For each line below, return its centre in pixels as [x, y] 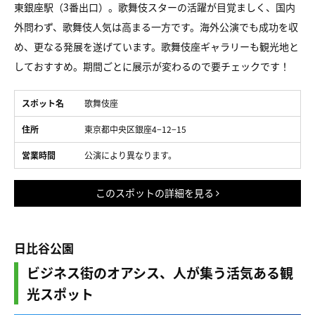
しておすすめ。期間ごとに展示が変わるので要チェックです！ [152, 66]
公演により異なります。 [130, 155]
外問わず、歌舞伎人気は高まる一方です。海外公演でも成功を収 [156, 26]
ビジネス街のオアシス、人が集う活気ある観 [160, 272]
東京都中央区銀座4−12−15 [135, 129]
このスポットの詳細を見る [156, 192]
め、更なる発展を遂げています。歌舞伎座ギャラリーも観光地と [156, 46]
